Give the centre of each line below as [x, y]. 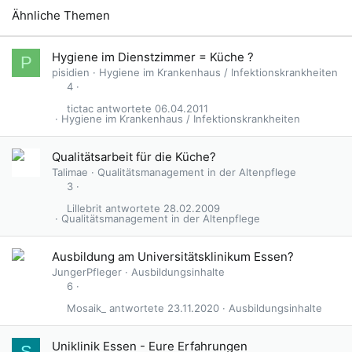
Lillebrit [84, 209]
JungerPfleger [87, 272]
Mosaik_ [86, 308]
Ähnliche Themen [61, 15]
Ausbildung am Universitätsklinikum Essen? [173, 257]
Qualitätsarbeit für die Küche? [134, 157]
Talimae [70, 172]
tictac [80, 109]
